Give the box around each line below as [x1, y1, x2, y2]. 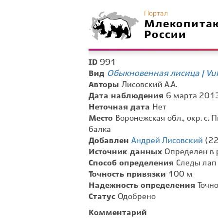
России [144, 30, 187, 40]
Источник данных [89, 148, 164, 156]
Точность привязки [89, 171, 168, 178]
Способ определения [89, 160, 176, 167]
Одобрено [118, 193, 156, 200]
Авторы [89, 81, 122, 89]
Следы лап [176, 160, 217, 167]
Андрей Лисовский [131, 137, 203, 145]
